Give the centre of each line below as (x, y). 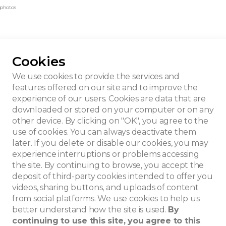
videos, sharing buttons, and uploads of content (105, 187)
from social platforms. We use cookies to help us (106, 199)
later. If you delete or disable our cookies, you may (110, 143)
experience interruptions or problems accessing (106, 154)
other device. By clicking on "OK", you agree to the (110, 121)
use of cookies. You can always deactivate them (104, 132)
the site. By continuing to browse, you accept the (108, 165)
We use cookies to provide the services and (96, 76)
